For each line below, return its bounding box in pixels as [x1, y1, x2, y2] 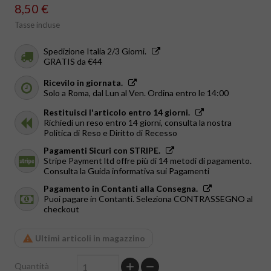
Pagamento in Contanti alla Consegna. [44, 183, 198, 194]
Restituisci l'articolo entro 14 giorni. [44, 107, 190, 118]
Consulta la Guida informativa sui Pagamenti [44, 166, 209, 177]
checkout [44, 204, 79, 215]
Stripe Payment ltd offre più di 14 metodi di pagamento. [44, 155, 252, 166]
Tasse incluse [15, 20, 60, 30]
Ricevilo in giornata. [44, 77, 123, 88]
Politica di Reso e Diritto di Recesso [44, 128, 177, 139]
